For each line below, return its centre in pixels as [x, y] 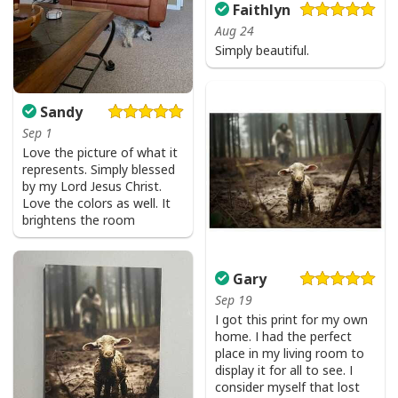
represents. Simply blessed [99, 169]
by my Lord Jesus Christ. [92, 186]
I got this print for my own [291, 319]
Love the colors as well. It [96, 203]
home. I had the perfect [283, 336]
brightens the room [79, 219]
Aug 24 [234, 31]
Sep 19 [233, 299]
